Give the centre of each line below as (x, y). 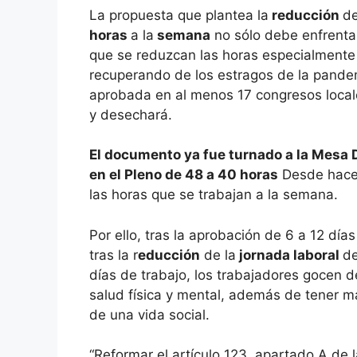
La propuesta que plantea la (179, 15)
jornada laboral (289, 255)
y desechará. (131, 114)
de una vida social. (149, 314)
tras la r (114, 255)
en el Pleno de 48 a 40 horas (184, 175)
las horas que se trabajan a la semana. (214, 195)
